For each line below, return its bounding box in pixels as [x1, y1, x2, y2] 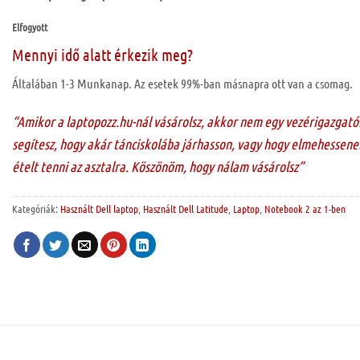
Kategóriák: [12, 201, 60, 215]
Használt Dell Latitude [143, 201, 228, 215]
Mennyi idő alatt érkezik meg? [12, 44, 193, 64]
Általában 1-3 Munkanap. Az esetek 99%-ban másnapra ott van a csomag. [12, 76, 353, 92]
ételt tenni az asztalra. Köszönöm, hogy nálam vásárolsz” [12, 157, 304, 175]
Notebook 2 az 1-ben [264, 201, 346, 215]
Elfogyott [12, 20, 47, 35]
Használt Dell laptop [60, 201, 138, 215]
